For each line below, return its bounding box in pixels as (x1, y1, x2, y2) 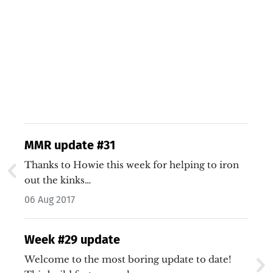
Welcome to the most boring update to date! (24, 253, 232, 265)
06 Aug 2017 (24, 193, 75, 205)
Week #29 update (24, 232, 120, 247)
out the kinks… (24, 174, 91, 186)
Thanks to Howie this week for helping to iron (24, 158, 239, 171)
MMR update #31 (24, 137, 115, 152)
